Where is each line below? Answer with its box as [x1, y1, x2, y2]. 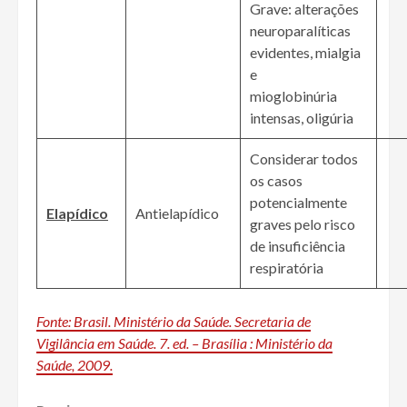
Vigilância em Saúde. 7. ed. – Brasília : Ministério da [36, 334, 333, 352]
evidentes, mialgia [250, 44, 361, 62]
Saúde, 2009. [36, 356, 113, 374]
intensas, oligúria [250, 109, 353, 127]
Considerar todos [250, 150, 358, 168]
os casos [250, 172, 303, 190]
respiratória [250, 259, 323, 277]
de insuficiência [250, 237, 345, 255]
